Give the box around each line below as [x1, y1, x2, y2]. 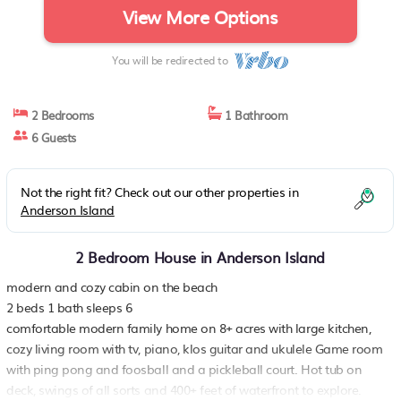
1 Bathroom [221, 106, 288, 124]
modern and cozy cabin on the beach [6, 277, 218, 295]
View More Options [122, 3, 278, 30]
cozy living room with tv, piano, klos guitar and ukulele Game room [6, 338, 383, 357]
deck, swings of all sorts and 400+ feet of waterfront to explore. [6, 380, 362, 398]
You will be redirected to [112, 51, 235, 68]
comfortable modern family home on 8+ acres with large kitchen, [6, 318, 371, 337]
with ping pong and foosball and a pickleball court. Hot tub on [6, 359, 363, 378]
